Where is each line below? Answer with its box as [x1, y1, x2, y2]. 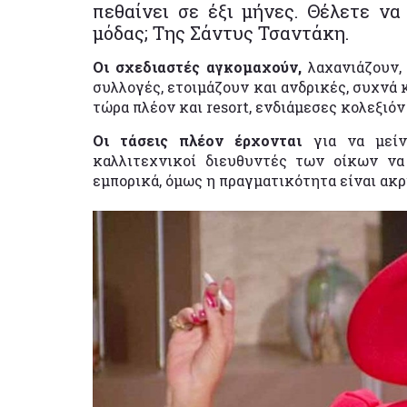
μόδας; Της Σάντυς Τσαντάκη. [93, 20, 349, 45]
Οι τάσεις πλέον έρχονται [93, 130, 313, 150]
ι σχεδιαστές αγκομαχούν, [104, 56, 309, 76]
